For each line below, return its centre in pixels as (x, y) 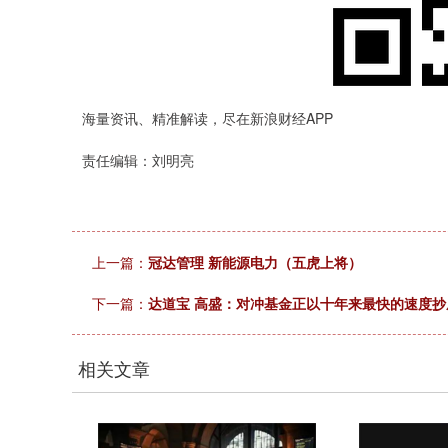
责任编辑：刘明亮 (138, 160)
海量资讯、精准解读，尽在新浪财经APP (207, 118)
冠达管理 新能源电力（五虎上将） (255, 262)
